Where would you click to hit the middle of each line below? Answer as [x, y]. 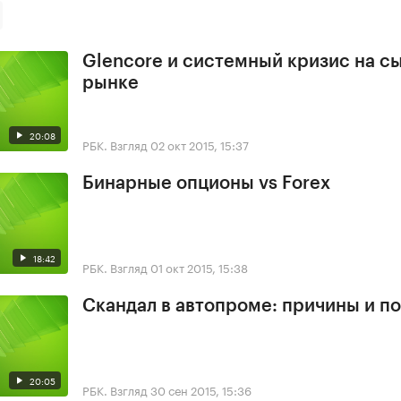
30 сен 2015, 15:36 [201, 389]
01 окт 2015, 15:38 [199, 267]
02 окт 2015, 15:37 [200, 145]
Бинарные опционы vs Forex [206, 184]
